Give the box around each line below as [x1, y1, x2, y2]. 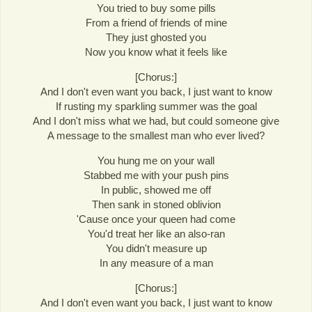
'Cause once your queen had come [77, 213, 235, 226]
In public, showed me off [101, 184, 211, 196]
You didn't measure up [105, 242, 207, 255]
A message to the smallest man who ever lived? [47, 130, 265, 142]
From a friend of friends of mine [85, 17, 227, 29]
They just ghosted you [106, 31, 206, 43]
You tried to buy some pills [96, 2, 216, 14]
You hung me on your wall [97, 155, 214, 167]
